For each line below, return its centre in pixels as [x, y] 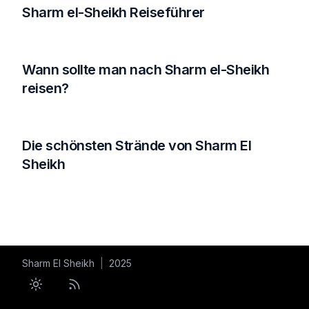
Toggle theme [68, 290]
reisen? [46, 88]
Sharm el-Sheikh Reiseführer [113, 12]
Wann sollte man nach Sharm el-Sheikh [146, 70]
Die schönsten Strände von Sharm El [137, 146]
